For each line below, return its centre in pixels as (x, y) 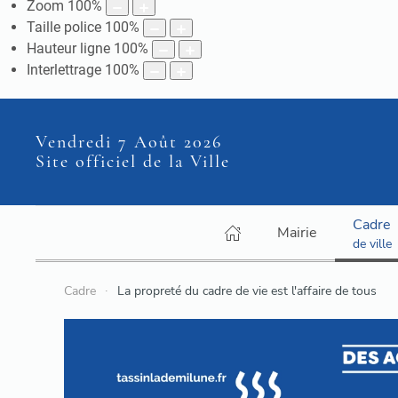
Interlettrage (64, 70)
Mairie (297, 233)
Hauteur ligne (68, 49)
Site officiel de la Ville (133, 162)
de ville (372, 243)
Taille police (64, 28)
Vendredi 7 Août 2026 (129, 143)
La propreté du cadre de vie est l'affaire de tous (247, 291)
